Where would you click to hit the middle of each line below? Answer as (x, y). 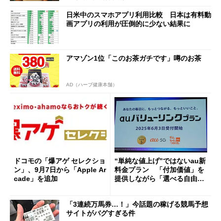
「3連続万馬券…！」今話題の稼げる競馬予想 (137, 204)
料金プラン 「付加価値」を (159, 170)
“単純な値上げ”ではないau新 (160, 161)
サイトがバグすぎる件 (101, 213)
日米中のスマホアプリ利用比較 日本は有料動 (139, 15)
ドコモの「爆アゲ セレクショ (60, 161)
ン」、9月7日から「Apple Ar (60, 170)
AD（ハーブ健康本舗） (92, 84)
